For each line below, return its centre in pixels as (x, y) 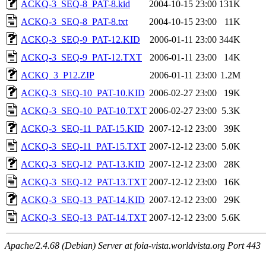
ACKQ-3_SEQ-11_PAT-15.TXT (83, 146)
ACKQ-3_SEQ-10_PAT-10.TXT (84, 110)
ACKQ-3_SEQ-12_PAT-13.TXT (84, 182)
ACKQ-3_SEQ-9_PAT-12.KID (80, 39)
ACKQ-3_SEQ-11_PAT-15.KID (83, 128)
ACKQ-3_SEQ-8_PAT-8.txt (74, 21)
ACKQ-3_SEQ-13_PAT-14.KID (83, 199)
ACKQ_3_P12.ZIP (58, 75)
